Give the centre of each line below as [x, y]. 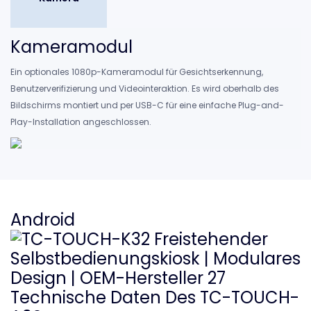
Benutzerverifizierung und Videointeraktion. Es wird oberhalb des [145, 88]
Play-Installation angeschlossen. [81, 121]
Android [43, 220]
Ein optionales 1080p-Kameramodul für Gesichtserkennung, [137, 72]
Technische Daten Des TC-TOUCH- [155, 298]
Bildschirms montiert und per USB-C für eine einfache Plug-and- [147, 105]
